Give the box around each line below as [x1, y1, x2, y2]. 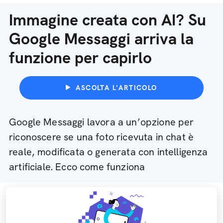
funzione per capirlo [9, 47, 152, 68]
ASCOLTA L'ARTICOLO [76, 83, 157, 92]
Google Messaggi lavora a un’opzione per [9, 115, 194, 128]
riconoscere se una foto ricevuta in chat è [9, 130, 194, 143]
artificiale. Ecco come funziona [9, 160, 145, 173]
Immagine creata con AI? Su [9, 9, 206, 30]
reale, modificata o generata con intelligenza [9, 145, 208, 158]
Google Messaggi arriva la [9, 28, 194, 49]
